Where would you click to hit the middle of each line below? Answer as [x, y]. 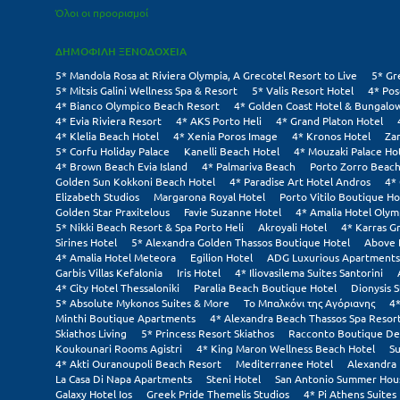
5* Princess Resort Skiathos [208, 333]
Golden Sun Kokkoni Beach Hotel [135, 182]
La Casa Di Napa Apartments [124, 379]
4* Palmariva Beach [249, 167]
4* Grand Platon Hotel [329, 121]
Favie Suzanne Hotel [233, 212]
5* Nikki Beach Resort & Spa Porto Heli [150, 227]
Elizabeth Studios [97, 197]
